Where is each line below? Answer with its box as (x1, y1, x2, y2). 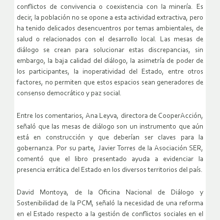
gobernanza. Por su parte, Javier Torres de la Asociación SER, (17, 145, 203, 153)
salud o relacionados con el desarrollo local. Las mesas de (17, 36, 203, 44)
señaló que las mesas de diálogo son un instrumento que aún (17, 123, 203, 131)
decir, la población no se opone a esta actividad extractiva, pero (17, 14, 203, 22)
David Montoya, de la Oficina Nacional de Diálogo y (17, 189, 203, 197)
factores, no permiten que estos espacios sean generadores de (17, 79, 203, 87)
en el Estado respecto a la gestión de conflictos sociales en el (17, 211, 203, 219)
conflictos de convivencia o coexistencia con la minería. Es (17, 3, 203, 11)
